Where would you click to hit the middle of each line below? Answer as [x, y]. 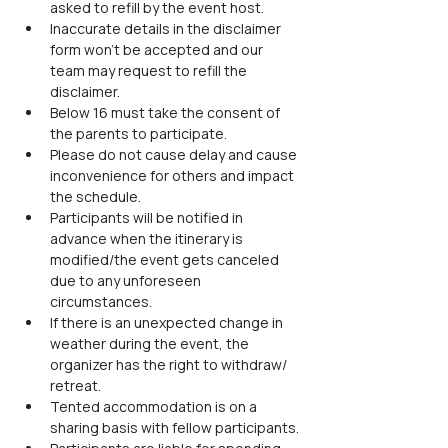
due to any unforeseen [127, 280]
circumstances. [101, 301]
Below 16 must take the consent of [166, 112]
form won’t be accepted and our [158, 49]
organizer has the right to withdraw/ [170, 364]
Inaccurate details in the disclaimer [167, 28]
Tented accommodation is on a [155, 406]
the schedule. [95, 196]
